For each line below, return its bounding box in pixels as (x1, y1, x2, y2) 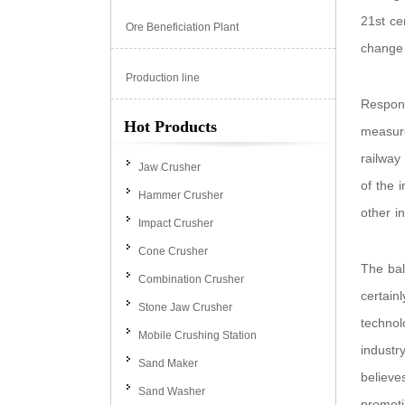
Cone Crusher (138, 245, 208, 258)
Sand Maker (138, 357, 198, 370)
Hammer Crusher (138, 189, 223, 202)
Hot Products (124, 118, 217, 136)
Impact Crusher (138, 217, 213, 230)
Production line (126, 71, 200, 84)
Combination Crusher (138, 273, 244, 286)
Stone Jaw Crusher (138, 301, 232, 314)
